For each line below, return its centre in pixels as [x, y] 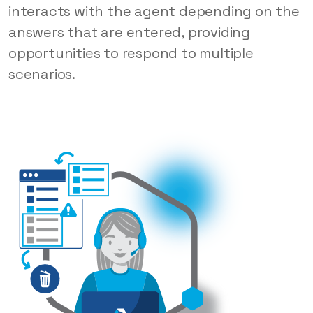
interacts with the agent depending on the [154, 12]
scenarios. [42, 74]
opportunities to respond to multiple [131, 53]
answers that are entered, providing [129, 32]
